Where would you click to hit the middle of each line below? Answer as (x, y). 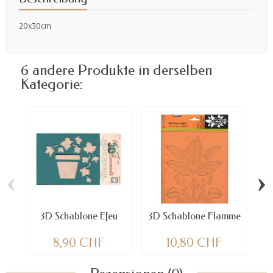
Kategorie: (52, 84)
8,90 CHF (79, 243)
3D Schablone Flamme (194, 216)
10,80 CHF (194, 243)
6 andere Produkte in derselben (116, 70)
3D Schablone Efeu (79, 216)
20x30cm (35, 26)
